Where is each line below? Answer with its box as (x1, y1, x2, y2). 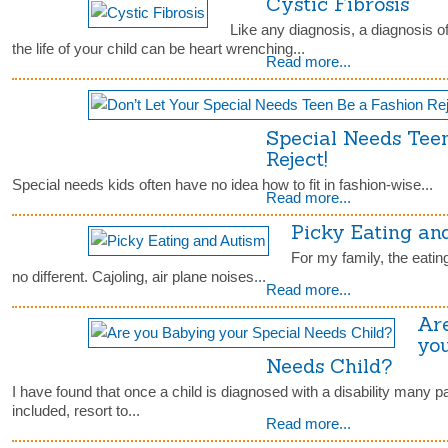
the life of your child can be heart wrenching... (12, 40, 305, 58)
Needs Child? (266, 353, 392, 379)
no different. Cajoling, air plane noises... (12, 268, 266, 286)
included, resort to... (12, 402, 140, 420)
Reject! (266, 146, 328, 172)
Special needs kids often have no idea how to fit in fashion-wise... (12, 176, 433, 194)
